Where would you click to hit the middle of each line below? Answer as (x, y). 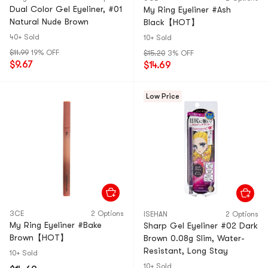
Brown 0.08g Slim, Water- (194, 238)
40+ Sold (25, 37)
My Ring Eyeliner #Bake (56, 225)
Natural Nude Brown (49, 22)
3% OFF (181, 53)
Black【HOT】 (171, 22)
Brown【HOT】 (39, 237)
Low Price (163, 96)
